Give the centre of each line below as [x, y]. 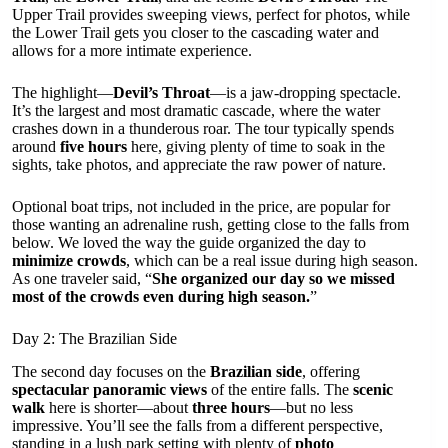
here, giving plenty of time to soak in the [256, 146]
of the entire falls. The [280, 389]
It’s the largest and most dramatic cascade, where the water [196, 110]
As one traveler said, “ [82, 278]
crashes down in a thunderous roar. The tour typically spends [203, 128]
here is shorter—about [118, 407]
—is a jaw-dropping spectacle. [305, 92]
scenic [373, 389]
